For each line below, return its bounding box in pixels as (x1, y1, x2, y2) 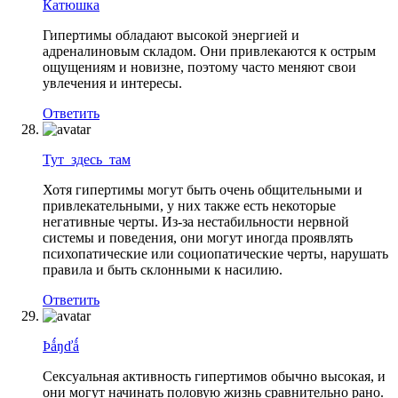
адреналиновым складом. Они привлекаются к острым (43, 43, 376, 59)
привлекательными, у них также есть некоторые (43, 197, 336, 213)
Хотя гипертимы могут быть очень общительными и (43, 181, 362, 197)
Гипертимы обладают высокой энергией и (43, 27, 299, 43)
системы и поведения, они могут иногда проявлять (43, 229, 353, 245)
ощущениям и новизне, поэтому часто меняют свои (43, 59, 356, 75)
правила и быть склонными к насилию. (43, 261, 283, 277)
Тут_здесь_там (43, 151, 131, 167)
